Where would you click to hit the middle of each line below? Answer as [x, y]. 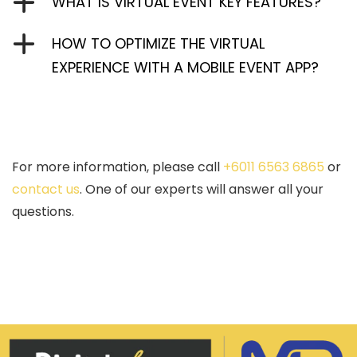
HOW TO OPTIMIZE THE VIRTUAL [158, 43]
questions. [43, 211]
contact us [46, 189]
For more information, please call [118, 167]
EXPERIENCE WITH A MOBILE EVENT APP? [185, 67]
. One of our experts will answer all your [202, 189]
